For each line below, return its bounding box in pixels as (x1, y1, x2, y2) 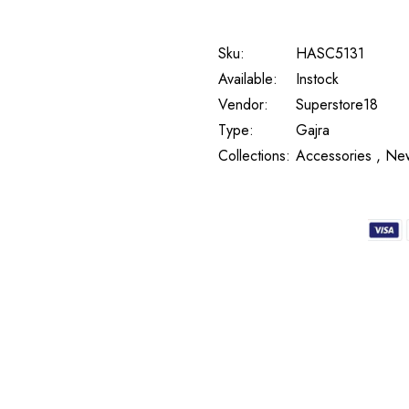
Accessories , (296, 145, 381, 167)
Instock (296, 68, 339, 90)
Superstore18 (296, 94, 378, 116)
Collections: (218, 145, 290, 167)
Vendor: (218, 94, 268, 116)
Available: (218, 68, 278, 90)
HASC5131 (296, 43, 364, 65)
